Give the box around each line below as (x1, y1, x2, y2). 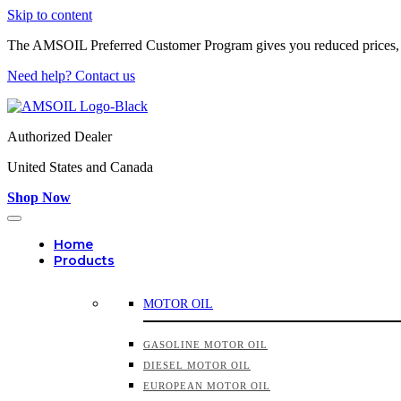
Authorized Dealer (7, 129, 112, 144)
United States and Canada (7, 159, 153, 175)
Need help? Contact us (7, 68, 135, 83)
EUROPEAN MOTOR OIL (143, 380, 270, 391)
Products (54, 252, 115, 269)
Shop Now (7, 190, 71, 205)
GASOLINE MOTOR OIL (143, 339, 268, 350)
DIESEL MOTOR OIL (143, 360, 251, 371)
